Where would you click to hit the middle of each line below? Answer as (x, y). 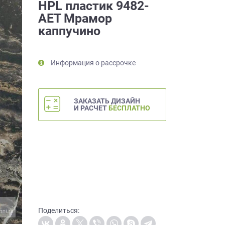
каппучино (69, 31)
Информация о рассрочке (93, 63)
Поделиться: (59, 210)
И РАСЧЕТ (91, 108)
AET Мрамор (75, 18)
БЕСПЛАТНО (129, 108)
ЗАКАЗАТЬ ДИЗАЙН (107, 101)
